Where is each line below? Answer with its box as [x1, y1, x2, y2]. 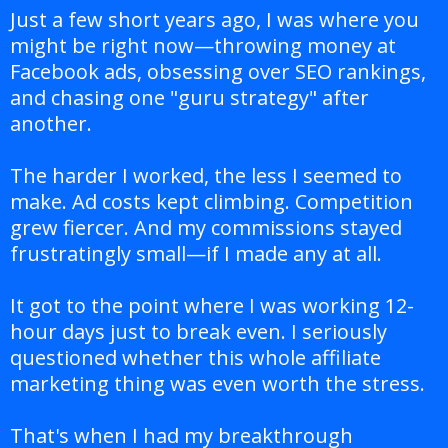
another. [10, 110, 92, 138]
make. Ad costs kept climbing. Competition [10, 188, 413, 216]
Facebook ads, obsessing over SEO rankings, [10, 58, 426, 86]
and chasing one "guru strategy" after [10, 84, 369, 112]
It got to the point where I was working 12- [10, 292, 414, 320]
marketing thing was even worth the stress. [10, 370, 425, 398]
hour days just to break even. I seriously [10, 318, 387, 346]
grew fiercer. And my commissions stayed [10, 214, 402, 242]
